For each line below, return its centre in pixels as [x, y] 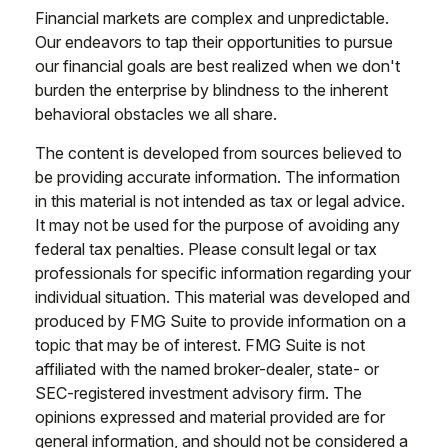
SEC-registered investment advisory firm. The [198, 393]
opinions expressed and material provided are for [210, 417]
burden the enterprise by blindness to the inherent [211, 90]
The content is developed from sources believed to [218, 153]
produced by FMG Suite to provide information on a [220, 321]
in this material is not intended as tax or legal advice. [220, 201]
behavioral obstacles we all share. [156, 114]
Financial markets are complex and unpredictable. [212, 18]
